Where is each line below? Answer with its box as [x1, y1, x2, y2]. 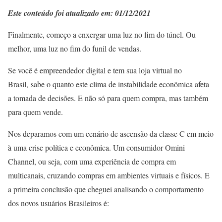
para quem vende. [8, 106, 63, 117]
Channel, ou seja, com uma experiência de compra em [8, 156, 176, 166]
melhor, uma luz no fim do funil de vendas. [8, 43, 141, 54]
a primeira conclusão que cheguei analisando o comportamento [8, 183, 204, 194]
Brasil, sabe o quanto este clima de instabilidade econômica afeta [8, 78, 209, 89]
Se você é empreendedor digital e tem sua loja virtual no [8, 64, 182, 75]
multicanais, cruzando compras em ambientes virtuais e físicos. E [8, 169, 210, 180]
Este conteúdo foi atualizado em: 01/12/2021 [8, 7, 151, 18]
